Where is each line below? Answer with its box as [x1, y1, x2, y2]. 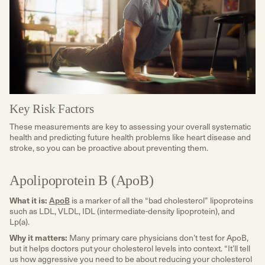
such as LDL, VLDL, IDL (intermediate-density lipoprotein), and [9, 204, 235, 217]
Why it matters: [9, 231, 67, 243]
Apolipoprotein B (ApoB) [9, 173, 157, 189]
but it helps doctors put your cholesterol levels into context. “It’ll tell [9, 241, 250, 254]
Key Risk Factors [9, 102, 100, 117]
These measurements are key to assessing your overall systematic [9, 120, 251, 133]
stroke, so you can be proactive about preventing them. [9, 141, 210, 154]
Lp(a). [9, 215, 30, 228]
